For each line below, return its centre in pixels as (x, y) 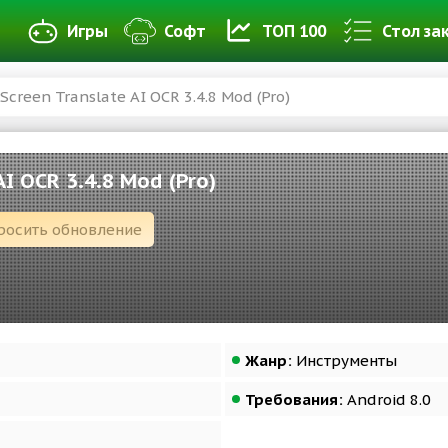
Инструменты (344, 360)
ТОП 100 (294, 31)
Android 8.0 (387, 399)
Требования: (294, 399)
